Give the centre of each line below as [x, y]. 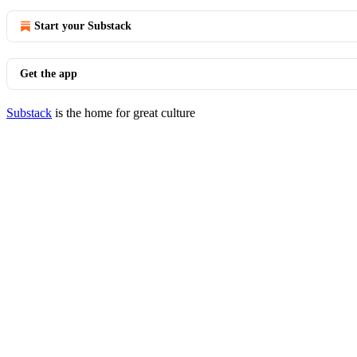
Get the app [49, 74]
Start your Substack [83, 26]
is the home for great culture [124, 113]
